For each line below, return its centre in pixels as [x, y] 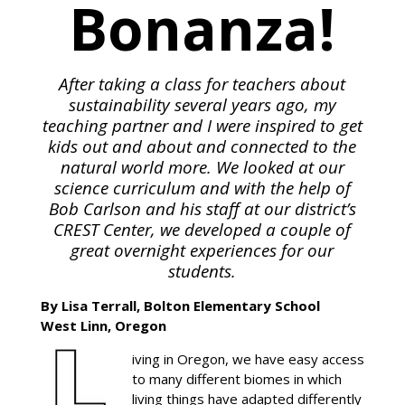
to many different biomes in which [236, 378]
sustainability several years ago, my [202, 104]
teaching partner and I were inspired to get [202, 125]
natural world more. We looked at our [202, 166]
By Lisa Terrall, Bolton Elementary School [180, 305]
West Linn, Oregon [103, 325]
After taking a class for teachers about [202, 83]
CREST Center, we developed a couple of [202, 229]
